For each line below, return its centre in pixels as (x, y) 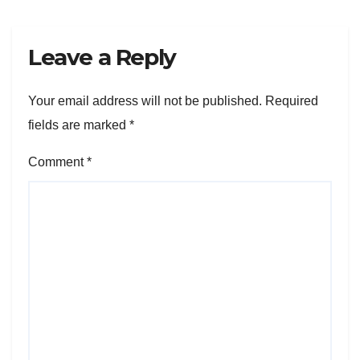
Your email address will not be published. (145, 100)
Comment (57, 162)
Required (292, 100)
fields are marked (79, 125)
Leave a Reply (102, 57)
